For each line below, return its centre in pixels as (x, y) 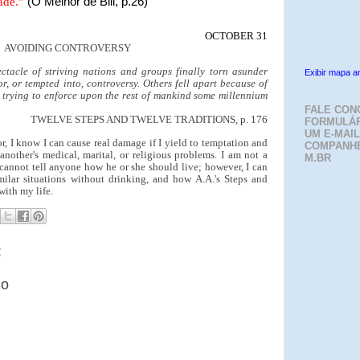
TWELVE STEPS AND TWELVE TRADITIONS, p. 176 (149, 119)
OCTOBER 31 (236, 36)
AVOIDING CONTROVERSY (67, 48)
